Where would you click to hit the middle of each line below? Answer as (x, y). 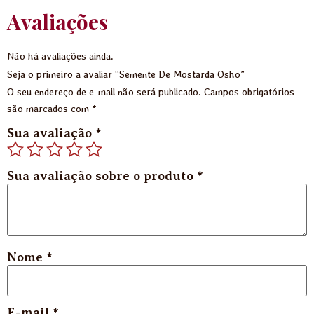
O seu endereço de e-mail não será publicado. (104, 91)
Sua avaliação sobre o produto (102, 176)
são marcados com (49, 108)
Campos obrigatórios (249, 91)
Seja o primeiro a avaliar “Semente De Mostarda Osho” (126, 74)
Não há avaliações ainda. (60, 56)
